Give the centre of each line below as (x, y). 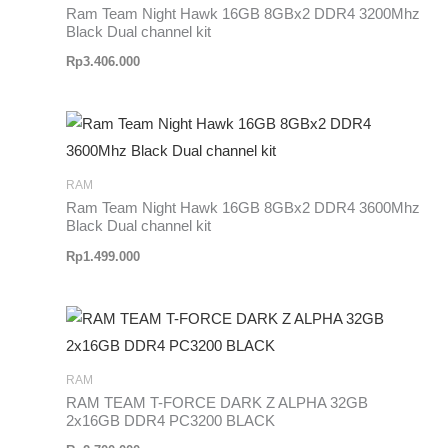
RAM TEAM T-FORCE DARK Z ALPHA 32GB (217, 402)
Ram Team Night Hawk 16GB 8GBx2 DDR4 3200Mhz (243, 13)
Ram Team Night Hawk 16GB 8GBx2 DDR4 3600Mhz (243, 208)
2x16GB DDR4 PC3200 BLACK (171, 420)
